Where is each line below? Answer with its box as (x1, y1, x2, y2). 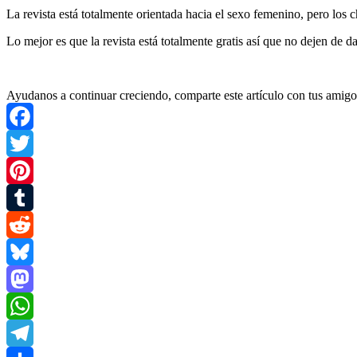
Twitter (6, 163, 42, 177)
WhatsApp (6, 325, 61, 339)
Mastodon (6, 298, 57, 312)
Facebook (6, 135, 56, 150)
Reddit (6, 244, 40, 258)
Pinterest (6, 190, 49, 204)
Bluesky (6, 271, 48, 285)
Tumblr (6, 217, 43, 231)
